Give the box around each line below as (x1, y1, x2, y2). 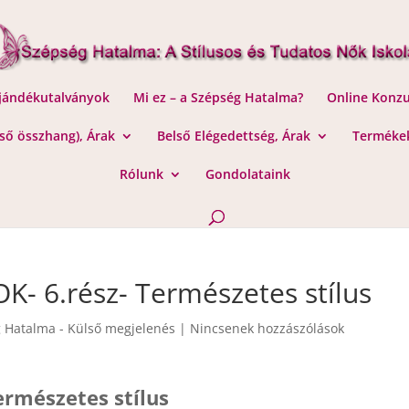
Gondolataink (204, 165, 290, 183)
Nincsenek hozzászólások (190, 320, 345, 337)
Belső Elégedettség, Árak (157, 127, 310, 144)
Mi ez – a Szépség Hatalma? (133, 89, 303, 106)
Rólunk (119, 165, 163, 183)
